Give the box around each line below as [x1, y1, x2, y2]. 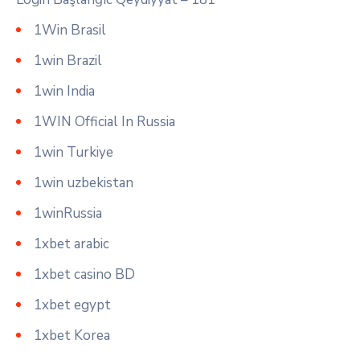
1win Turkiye [34, 142, 113, 162]
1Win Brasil [34, 20, 106, 39]
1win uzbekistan [34, 173, 133, 192]
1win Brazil [34, 51, 102, 70]
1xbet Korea [34, 325, 110, 345]
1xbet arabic [34, 234, 109, 253]
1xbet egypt [34, 295, 111, 314]
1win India [34, 81, 95, 100]
